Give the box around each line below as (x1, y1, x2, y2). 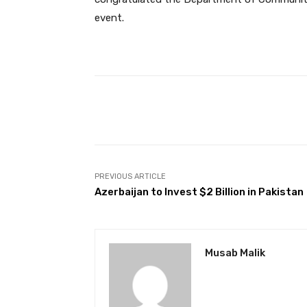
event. (95, 12, 124, 25)
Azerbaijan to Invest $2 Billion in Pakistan (95, 186, 304, 199)
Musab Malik (205, 247, 265, 260)
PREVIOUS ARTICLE (95, 172, 166, 182)
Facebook (212, 105, 250, 116)
